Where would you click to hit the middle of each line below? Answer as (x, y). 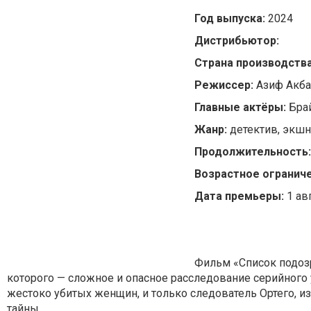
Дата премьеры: (241, 196)
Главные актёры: (240, 107)
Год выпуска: (231, 18)
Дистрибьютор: (238, 40)
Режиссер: (225, 85)
